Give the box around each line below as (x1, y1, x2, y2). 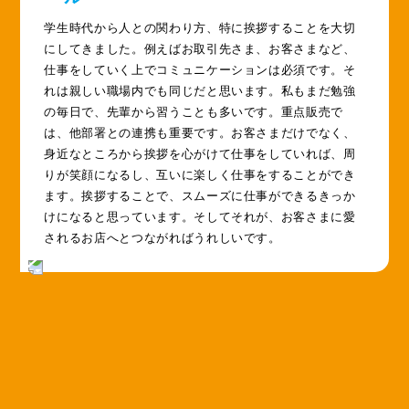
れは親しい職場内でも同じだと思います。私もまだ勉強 (44, 84, 356, 99)
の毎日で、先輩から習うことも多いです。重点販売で (44, 105, 344, 120)
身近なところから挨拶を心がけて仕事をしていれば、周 (44, 147, 356, 162)
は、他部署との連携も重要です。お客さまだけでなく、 (44, 126, 356, 141)
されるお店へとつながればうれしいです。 (44, 231, 281, 246)
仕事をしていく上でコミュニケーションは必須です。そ (44, 63, 356, 78)
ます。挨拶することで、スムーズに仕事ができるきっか (44, 189, 356, 204)
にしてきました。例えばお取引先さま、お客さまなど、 (44, 42, 356, 57)
